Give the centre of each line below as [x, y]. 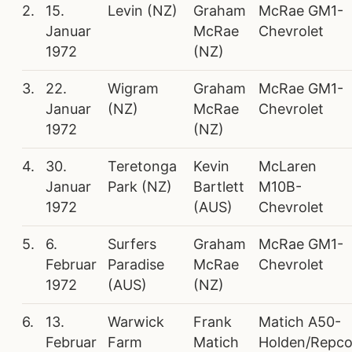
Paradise [136, 265]
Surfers [132, 244]
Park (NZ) [140, 187]
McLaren [288, 167]
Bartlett [219, 187]
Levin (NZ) [143, 11]
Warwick [136, 322]
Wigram [133, 89]
